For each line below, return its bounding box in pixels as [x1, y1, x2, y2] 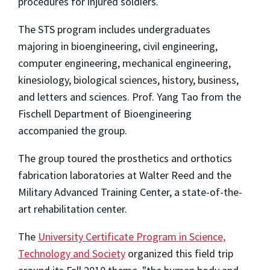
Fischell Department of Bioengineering [18, 106, 192, 121]
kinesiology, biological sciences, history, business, [18, 72, 239, 87]
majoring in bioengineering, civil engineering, [18, 39, 218, 53]
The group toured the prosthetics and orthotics [18, 151, 232, 165]
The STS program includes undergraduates [18, 22, 210, 36]
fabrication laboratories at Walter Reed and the [18, 168, 231, 182]
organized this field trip [125, 246, 233, 260]
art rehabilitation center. [18, 201, 127, 216]
